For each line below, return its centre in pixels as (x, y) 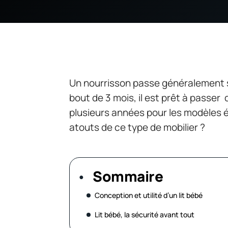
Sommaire (128, 176)
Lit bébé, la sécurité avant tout (145, 215)
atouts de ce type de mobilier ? (137, 127)
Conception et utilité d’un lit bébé (149, 195)
